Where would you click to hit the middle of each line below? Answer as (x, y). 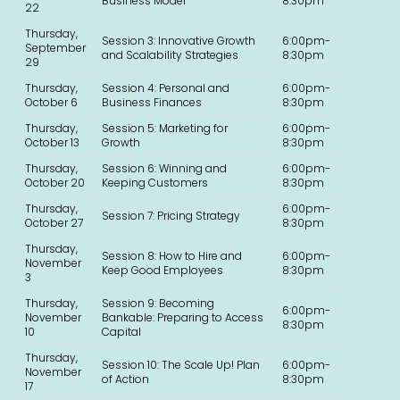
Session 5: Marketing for (164, 129)
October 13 (52, 143)
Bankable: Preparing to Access (182, 318)
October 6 (51, 103)
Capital (121, 332)
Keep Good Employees (162, 271)
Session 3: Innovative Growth (178, 41)
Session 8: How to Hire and (171, 256)
